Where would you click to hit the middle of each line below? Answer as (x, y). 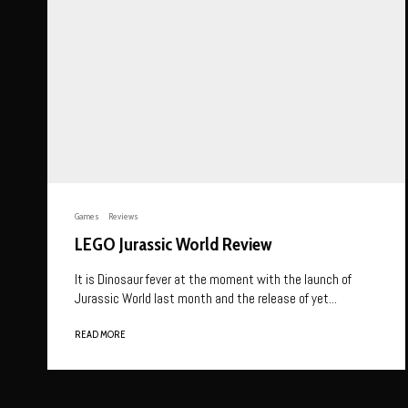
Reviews (123, 217)
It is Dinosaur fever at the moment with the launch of (213, 280)
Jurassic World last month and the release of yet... (206, 299)
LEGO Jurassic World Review (173, 245)
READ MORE (100, 335)
